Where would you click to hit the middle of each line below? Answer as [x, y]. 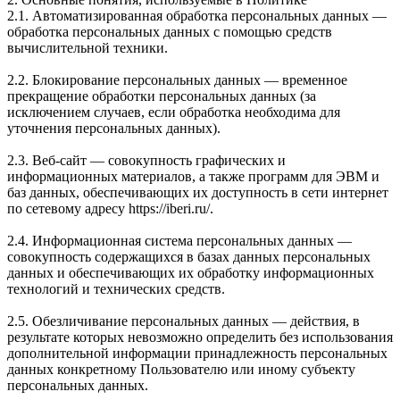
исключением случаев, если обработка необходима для [174, 112]
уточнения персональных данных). [114, 128]
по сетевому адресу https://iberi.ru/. [110, 208]
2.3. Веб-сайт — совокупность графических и [146, 160]
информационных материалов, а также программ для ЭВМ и [193, 176]
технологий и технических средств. [116, 288]
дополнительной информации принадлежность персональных [197, 353]
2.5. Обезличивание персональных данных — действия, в [183, 321]
